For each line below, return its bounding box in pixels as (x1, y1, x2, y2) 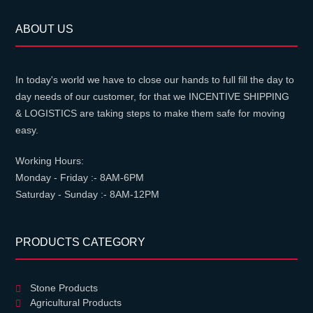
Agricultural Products (30, 296, 122, 308)
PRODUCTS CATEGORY (15, 235, 146, 248)
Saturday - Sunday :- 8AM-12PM (15, 189, 160, 201)
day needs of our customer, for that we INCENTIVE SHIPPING (15, 91, 290, 103)
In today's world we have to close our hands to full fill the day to (15, 74, 295, 86)
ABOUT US (15, 23, 74, 36)
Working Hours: (15, 155, 85, 167)
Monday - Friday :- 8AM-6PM (15, 172, 145, 184)
